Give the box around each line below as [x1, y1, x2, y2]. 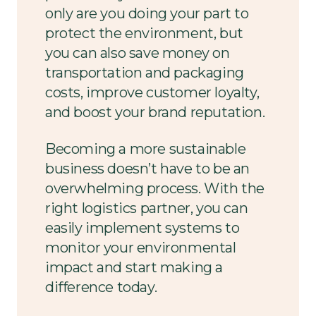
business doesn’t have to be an [45, 159, 250, 177]
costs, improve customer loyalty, [45, 83, 260, 101]
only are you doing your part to [45, 4, 249, 22]
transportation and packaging [45, 63, 244, 81]
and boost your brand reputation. [45, 103, 265, 121]
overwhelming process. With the [45, 179, 265, 197]
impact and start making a [45, 258, 224, 276]
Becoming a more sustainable [45, 140, 246, 157]
